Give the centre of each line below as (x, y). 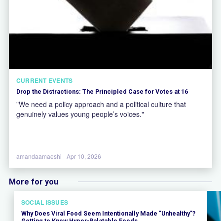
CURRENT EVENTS (45, 80)
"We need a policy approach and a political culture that (101, 104)
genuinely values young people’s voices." (80, 114)
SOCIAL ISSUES (45, 202)
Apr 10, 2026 (84, 156)
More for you (34, 182)
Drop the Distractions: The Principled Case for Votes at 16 (102, 91)
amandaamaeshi (39, 156)
